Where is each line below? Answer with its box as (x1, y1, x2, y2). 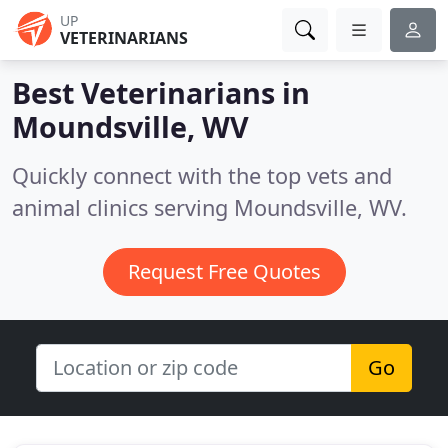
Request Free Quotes (127, 258, 321, 285)
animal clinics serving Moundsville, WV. (12, 193, 407, 222)
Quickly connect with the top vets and (12, 161, 392, 190)
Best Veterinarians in (12, 73, 310, 112)
